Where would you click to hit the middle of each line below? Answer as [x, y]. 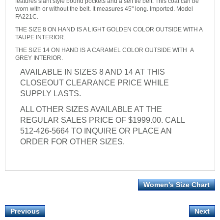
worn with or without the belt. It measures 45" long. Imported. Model [104, 9]
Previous [25, 211]
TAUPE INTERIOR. [40, 38]
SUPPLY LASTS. [51, 94]
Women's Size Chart [177, 185]
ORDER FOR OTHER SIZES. [75, 142]
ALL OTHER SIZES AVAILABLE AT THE [91, 110]
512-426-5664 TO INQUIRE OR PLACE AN [96, 131]
